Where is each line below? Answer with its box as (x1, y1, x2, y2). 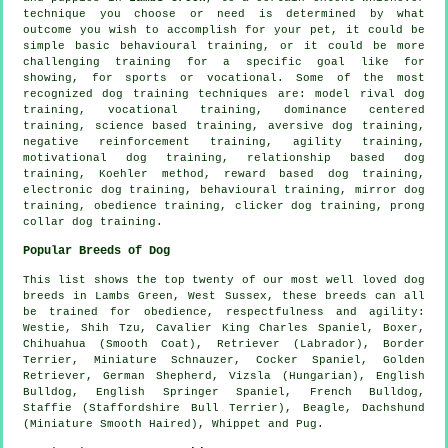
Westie (23, 321, 65, 334)
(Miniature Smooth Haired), (23, 417, 212, 430)
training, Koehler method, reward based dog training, (23, 167, 425, 180)
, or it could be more (263, 39, 425, 52)
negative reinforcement (23, 135, 190, 148)
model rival (315, 87, 395, 100)
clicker (234, 199, 284, 212)
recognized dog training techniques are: (23, 87, 316, 100)
